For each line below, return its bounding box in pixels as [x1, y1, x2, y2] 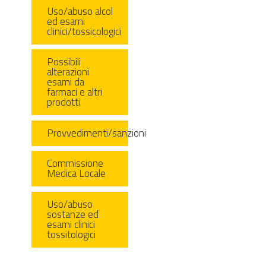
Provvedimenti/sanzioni [46, 125, 146, 141]
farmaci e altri [46, 84, 102, 100]
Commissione [46, 156, 103, 172]
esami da [46, 74, 84, 90]
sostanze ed [46, 206, 99, 222]
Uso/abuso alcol [46, 3, 113, 19]
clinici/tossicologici [46, 23, 121, 39]
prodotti [46, 94, 80, 110]
